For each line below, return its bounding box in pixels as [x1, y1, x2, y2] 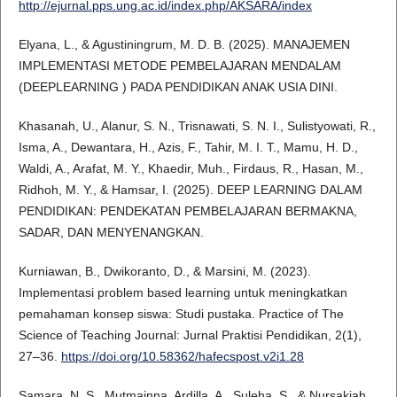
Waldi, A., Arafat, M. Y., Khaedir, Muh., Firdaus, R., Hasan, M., [18, 161, 363, 176]
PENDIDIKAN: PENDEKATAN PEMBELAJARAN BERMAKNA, [18, 204, 357, 219]
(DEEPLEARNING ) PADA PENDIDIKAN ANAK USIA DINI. [18, 80, 338, 95]
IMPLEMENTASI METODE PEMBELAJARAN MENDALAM [18, 58, 341, 74]
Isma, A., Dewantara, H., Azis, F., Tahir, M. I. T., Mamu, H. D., [18, 140, 358, 155]
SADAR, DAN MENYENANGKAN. [18, 225, 204, 240]
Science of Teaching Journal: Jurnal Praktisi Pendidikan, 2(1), [18, 328, 362, 343]
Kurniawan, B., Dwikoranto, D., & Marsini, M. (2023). [18, 264, 311, 279]
